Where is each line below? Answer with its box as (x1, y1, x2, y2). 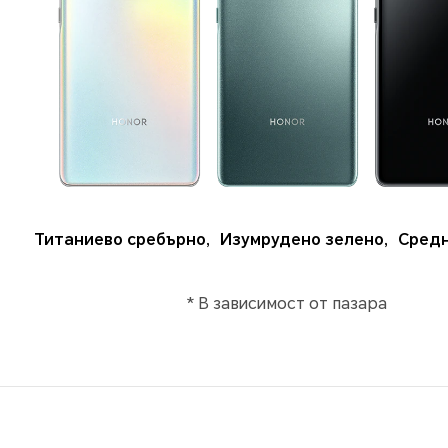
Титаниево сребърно (34, 230, 206, 250)
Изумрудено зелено (220, 230, 384, 250)
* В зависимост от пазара (186, 294, 387, 314)
